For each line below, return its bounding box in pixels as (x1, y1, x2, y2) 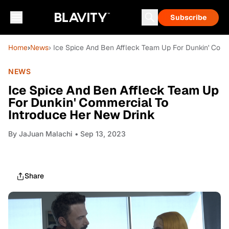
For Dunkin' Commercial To (8, 95, 169, 110)
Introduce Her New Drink (8, 107, 155, 123)
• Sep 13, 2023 (73, 129, 126, 138)
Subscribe (170, 13, 207, 22)
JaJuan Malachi (19, 129, 73, 138)
